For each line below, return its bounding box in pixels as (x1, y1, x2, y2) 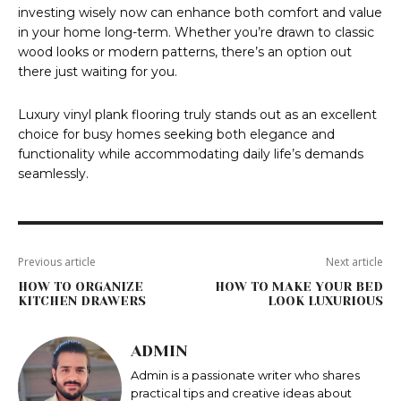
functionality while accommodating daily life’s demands (18, 146, 363, 163)
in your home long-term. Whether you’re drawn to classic (18, 24, 374, 41)
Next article (325, 254, 383, 270)
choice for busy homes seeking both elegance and (18, 126, 335, 143)
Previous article (18, 254, 96, 270)
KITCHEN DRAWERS (18, 294, 146, 309)
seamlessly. (18, 166, 89, 183)
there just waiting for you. (18, 64, 177, 81)
